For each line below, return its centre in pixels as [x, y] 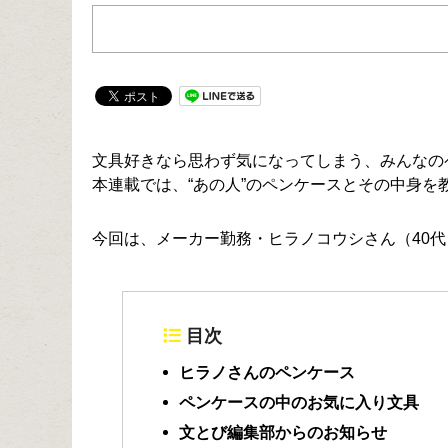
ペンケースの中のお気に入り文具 [299, 402]
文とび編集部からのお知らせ [283, 432]
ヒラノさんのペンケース [267, 372]
